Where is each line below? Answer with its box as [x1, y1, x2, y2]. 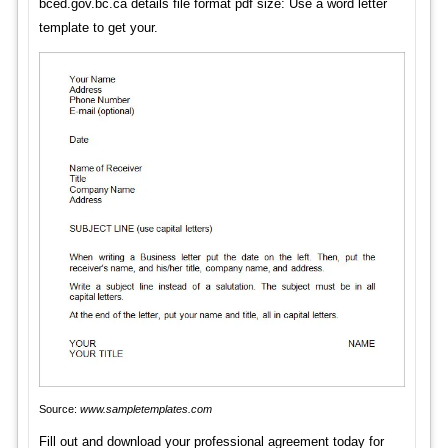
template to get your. [38, 19, 158, 35]
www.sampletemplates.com [79, 403, 212, 416]
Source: [38, 403, 80, 416]
